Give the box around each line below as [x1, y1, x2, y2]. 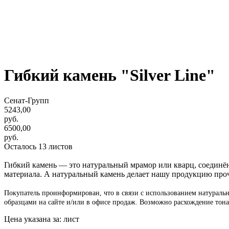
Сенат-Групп [4, 96, 49, 105]
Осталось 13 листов [4, 142, 73, 151]
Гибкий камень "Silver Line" [4, 66, 215, 85]
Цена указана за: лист [4, 214, 79, 223]
